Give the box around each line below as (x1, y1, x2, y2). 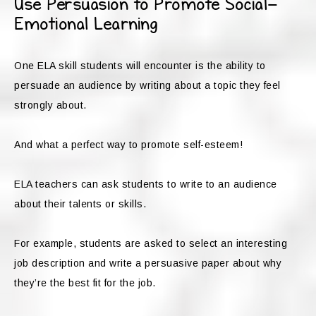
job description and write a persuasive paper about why (14, 257, 281, 269)
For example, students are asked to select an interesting (14, 238, 287, 250)
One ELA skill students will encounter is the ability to (14, 60, 266, 72)
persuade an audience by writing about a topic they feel (14, 80, 281, 92)
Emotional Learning (14, 15, 157, 35)
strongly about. (14, 99, 90, 111)
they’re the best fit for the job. (14, 277, 159, 289)
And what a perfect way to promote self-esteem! (14, 139, 243, 151)
